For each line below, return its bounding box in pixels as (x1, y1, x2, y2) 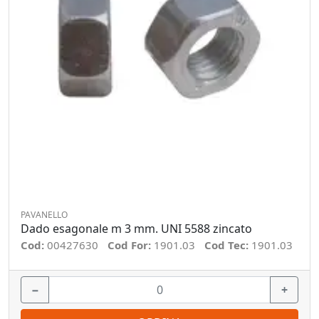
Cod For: (108, 238, 154, 252)
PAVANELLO (21, 209, 68, 221)
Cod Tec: (204, 238, 251, 252)
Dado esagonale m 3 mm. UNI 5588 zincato (21, 221, 252, 236)
